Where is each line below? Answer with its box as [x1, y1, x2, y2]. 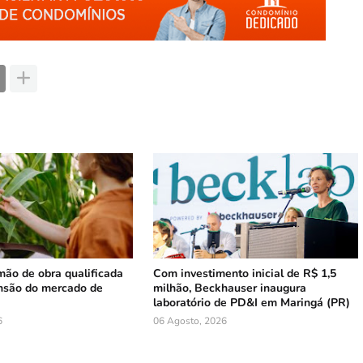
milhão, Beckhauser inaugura [153, 280, 307, 296]
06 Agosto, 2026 [153, 314, 228, 327]
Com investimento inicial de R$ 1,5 [153, 265, 337, 281]
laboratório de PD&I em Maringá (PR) [153, 294, 351, 310]
